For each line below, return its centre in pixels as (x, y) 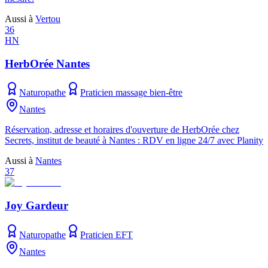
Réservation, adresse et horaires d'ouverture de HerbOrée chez (122, 130)
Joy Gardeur (36, 205)
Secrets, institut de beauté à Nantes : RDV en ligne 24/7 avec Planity (134, 141)
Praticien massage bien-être (131, 93)
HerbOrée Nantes (47, 63)
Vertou (48, 19)
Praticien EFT (106, 234)
